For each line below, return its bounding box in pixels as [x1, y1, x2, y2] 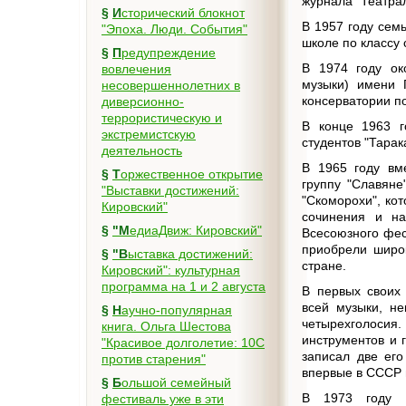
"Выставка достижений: [112, 246, 128, 261]
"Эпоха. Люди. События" [101, 22, 247, 36]
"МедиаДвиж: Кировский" [130, 223, 262, 237]
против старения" [101, 352, 206, 366]
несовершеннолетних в [101, 78, 240, 92]
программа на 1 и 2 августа [101, 279, 266, 294]
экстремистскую [101, 127, 196, 141]
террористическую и [101, 111, 222, 125]
